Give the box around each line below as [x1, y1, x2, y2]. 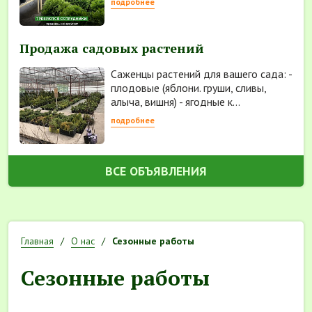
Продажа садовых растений [19, 39, 204, 56]
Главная [21, 234, 54, 247]
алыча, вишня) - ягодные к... [110, 94, 240, 109]
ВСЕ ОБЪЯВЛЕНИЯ [105, 162, 207, 179]
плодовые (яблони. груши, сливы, [110, 80, 266, 95]
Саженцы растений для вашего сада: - [110, 66, 292, 81]
